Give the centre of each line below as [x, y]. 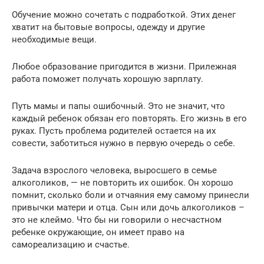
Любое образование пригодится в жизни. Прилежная [124, 66]
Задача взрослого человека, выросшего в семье [114, 170]
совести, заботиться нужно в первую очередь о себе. [123, 143]
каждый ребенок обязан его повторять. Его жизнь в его [129, 118]
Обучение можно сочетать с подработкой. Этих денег [124, 14]
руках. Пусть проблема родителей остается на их [114, 131]
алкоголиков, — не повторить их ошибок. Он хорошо [123, 182]
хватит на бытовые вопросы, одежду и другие [108, 27]
